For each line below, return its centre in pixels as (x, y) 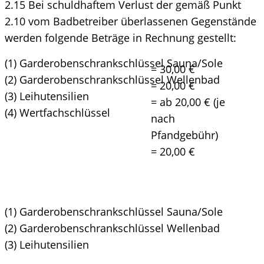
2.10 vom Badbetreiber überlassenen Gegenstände (131, 21)
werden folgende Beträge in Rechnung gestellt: (121, 37)
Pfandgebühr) (184, 135)
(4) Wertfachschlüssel (57, 112)
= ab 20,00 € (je (188, 102)
